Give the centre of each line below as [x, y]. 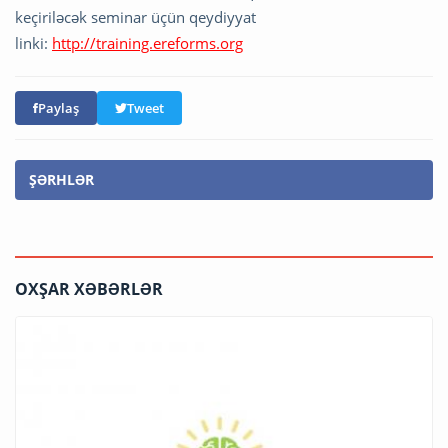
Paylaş [58, 108]
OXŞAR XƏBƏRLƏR [89, 289]
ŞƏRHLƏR [61, 180]
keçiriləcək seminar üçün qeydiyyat [135, 17]
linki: [33, 43]
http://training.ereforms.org [147, 43]
